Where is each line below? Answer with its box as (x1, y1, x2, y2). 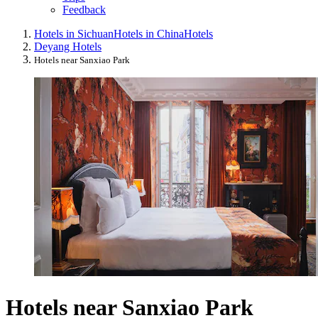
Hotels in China (114, 28, 184, 40)
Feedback (62, 4, 106, 16)
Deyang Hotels (34, 40, 102, 53)
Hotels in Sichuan (34, 28, 114, 40)
